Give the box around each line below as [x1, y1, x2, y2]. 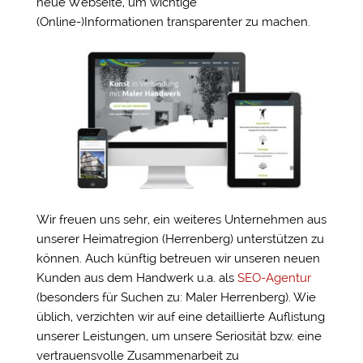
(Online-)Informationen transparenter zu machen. [36, 15, 310, 30]
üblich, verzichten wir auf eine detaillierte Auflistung [36, 309, 325, 324]
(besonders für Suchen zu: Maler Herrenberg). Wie [36, 289, 316, 305]
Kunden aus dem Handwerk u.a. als [36, 270, 237, 285]
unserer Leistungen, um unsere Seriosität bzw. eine [36, 328, 322, 344]
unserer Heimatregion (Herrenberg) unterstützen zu [36, 231, 324, 246]
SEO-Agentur [237, 270, 311, 285]
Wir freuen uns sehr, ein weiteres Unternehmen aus [36, 211, 327, 227]
